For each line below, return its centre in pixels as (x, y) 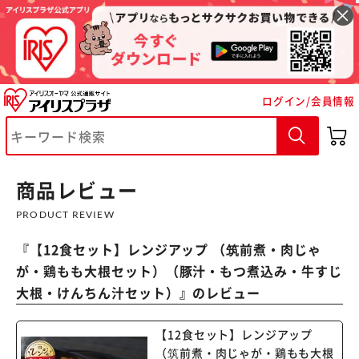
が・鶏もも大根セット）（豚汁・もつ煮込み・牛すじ (179, 271)
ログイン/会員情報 (309, 100)
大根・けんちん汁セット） (98, 292)
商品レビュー (77, 190)
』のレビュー (220, 292)
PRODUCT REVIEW (65, 214)
